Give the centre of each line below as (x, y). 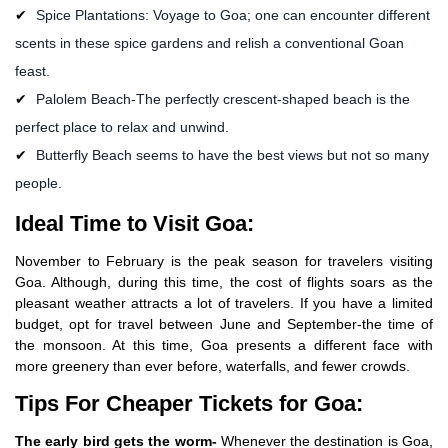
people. (38, 182)
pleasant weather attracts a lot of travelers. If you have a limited (224, 302)
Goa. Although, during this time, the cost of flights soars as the (224, 281)
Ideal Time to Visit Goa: (134, 223)
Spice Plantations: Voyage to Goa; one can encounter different (231, 14)
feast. (32, 70)
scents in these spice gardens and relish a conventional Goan (209, 42)
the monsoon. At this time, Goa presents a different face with (224, 344)
